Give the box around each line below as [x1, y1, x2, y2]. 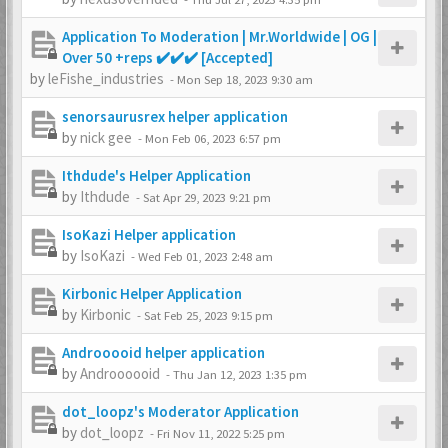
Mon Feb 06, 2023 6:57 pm [145, 130, 281, 146]
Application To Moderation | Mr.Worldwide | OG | [62, 27, 377, 46]
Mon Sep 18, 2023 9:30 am [177, 71, 313, 87]
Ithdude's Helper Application [62, 166, 251, 185]
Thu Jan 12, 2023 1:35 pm [173, 366, 307, 382]
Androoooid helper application [62, 343, 265, 362]
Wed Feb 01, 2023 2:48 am [138, 248, 273, 264]
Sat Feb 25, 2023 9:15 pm [144, 307, 273, 323]
